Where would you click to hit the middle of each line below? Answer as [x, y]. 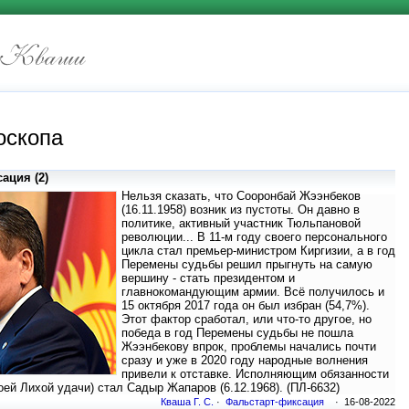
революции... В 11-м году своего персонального [254, 237]
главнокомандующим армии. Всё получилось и [253, 292]
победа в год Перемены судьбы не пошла [237, 333]
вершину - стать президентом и [208, 278]
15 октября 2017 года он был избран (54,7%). [246, 306]
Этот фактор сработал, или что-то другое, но [246, 320]
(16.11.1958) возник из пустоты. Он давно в [241, 210]
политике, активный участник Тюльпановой [241, 224]
